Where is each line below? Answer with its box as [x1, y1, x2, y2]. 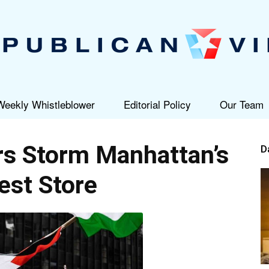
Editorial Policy [124, 97, 191, 112]
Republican [134, 122, 177, 134]
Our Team [220, 97, 264, 112]
